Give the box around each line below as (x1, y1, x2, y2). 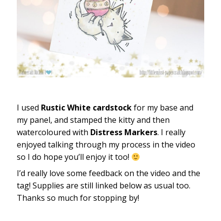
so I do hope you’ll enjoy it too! (16, 151, 131, 163)
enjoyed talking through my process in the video (16, 139, 195, 150)
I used (16, 102, 41, 113)
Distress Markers (90, 127, 157, 138)
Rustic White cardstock (40, 102, 132, 113)
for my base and (131, 102, 193, 113)
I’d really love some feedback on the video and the (16, 168, 200, 179)
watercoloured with (16, 127, 90, 138)
